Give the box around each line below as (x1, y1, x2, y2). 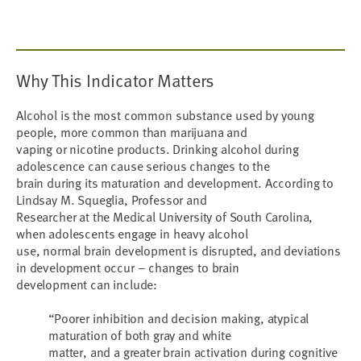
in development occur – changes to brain (16, 258, 239, 277)
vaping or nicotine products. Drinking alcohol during (16, 139, 299, 159)
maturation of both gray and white (48, 326, 231, 345)
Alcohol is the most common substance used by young (16, 106, 314, 125)
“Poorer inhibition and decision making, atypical (48, 309, 309, 328)
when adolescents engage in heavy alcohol (16, 224, 248, 243)
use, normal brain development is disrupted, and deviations (16, 241, 341, 260)
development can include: (16, 275, 158, 294)
